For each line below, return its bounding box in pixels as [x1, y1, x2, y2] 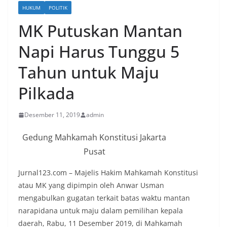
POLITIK [49, 4, 67, 12]
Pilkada [18, 82, 74, 104]
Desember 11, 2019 [24, 110, 80, 120]
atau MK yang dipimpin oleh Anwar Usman [18, 180, 164, 191]
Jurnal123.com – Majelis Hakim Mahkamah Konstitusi [18, 168, 198, 178]
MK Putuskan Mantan [18, 20, 182, 42]
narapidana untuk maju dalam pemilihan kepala [18, 206, 183, 216]
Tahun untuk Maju [18, 61, 159, 84]
